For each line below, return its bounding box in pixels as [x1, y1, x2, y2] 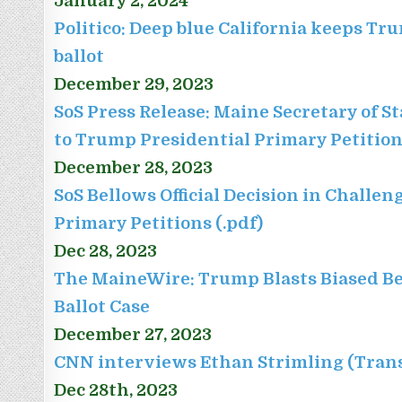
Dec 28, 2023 [54, 241, 158, 261]
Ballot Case [54, 297, 151, 317]
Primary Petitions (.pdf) [54, 214, 264, 233]
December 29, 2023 [54, 74, 214, 94]
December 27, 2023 [54, 325, 213, 345]
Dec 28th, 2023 [54, 380, 179, 400]
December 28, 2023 [54, 158, 214, 178]
